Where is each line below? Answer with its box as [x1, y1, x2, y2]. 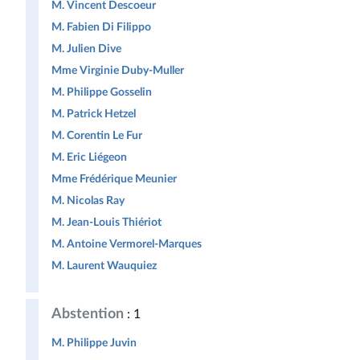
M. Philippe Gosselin [51, 86, 152, 98]
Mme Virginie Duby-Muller [51, 64, 184, 76]
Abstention [51, 307, 124, 321]
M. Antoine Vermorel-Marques [51, 238, 202, 250]
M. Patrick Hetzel [51, 108, 136, 120]
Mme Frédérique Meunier [51, 173, 177, 185]
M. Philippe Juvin [51, 337, 137, 349]
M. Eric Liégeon [51, 151, 127, 163]
